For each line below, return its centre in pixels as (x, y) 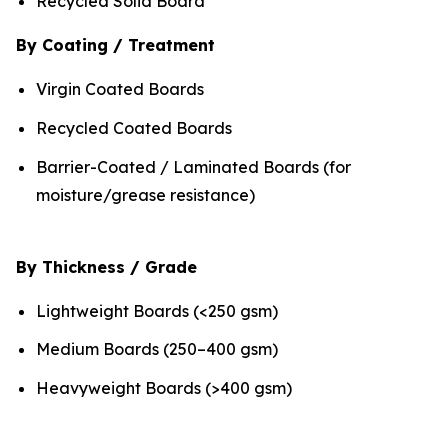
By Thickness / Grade (106, 266)
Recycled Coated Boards (134, 127)
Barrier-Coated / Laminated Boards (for (193, 166)
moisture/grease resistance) (145, 194)
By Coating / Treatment (115, 45)
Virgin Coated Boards (120, 89)
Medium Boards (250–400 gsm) (157, 349)
